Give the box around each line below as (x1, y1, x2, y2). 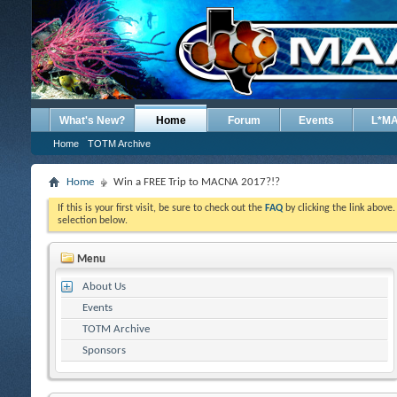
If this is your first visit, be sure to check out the (58, 203, 265, 214)
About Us (82, 280, 126, 292)
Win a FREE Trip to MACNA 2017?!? (113, 176, 280, 188)
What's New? (59, 114, 125, 127)
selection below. (58, 215, 128, 226)
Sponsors (82, 344, 126, 356)
